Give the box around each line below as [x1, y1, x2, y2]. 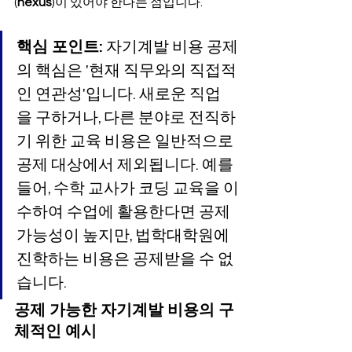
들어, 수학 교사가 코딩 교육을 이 [16, 178, 239, 199]
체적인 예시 [14, 321, 97, 342]
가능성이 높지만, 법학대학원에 [16, 225, 233, 246]
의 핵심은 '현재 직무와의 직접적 [16, 60, 236, 81]
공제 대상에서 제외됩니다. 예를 [16, 155, 236, 175]
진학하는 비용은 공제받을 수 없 [16, 249, 233, 269]
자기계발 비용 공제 [103, 37, 238, 57]
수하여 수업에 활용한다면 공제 [16, 202, 233, 222]
